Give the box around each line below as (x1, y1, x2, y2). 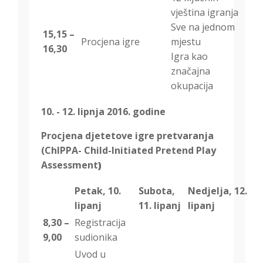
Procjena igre (81, 35, 140, 49)
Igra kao (171, 50, 208, 63)
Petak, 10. (75, 184, 121, 198)
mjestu (171, 35, 201, 49)
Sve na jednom (171, 21, 235, 34)
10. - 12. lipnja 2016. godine (41, 105, 166, 119)
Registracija (75, 216, 126, 230)
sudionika (75, 231, 117, 244)
